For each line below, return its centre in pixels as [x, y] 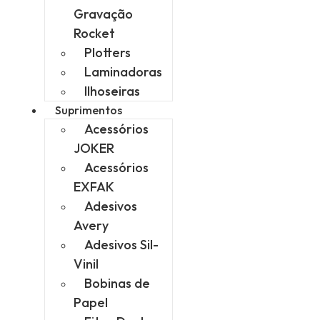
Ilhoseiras [112, 91]
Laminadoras [123, 72]
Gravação [103, 14]
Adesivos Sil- [121, 245]
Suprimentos [89, 110]
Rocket [94, 34]
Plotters [107, 53]
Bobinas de [117, 284]
